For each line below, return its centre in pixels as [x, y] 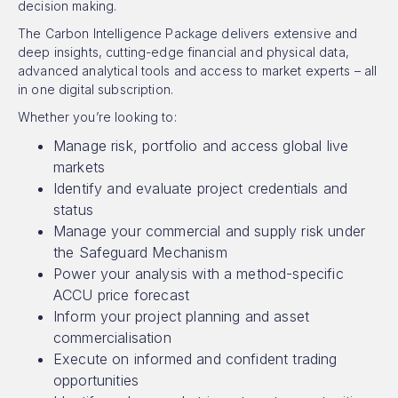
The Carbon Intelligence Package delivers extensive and [188, 33]
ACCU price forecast [122, 295]
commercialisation [112, 338]
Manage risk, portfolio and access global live [201, 146]
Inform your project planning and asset [182, 316]
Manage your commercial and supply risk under [210, 231]
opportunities [96, 380]
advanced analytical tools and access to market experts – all [198, 71]
